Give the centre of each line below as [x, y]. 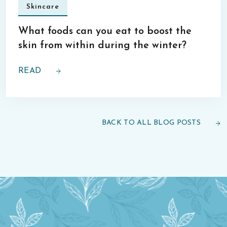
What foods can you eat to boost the [105, 31]
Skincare [43, 7]
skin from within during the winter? [102, 46]
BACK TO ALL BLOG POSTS [151, 123]
